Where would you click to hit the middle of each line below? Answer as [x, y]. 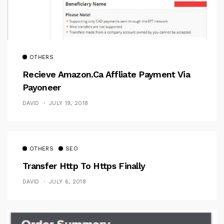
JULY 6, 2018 [67, 181]
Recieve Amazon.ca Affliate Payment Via [106, 74]
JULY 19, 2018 [69, 103]
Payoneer [42, 87]
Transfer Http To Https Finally [85, 165]
